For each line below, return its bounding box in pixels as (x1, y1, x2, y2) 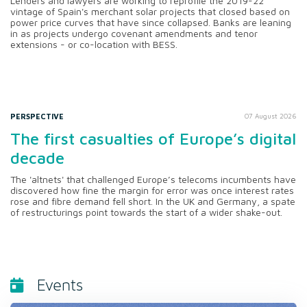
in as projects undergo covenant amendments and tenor (10, 27, 258, 40)
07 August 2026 (245, 112, 297, 121)
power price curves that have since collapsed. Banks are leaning (10, 16, 291, 29)
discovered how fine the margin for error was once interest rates (10, 184, 294, 197)
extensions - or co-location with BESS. (10, 38, 177, 51)
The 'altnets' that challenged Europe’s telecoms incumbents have (10, 173, 296, 186)
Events (37, 278, 83, 295)
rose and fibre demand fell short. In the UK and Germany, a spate (10, 195, 295, 208)
